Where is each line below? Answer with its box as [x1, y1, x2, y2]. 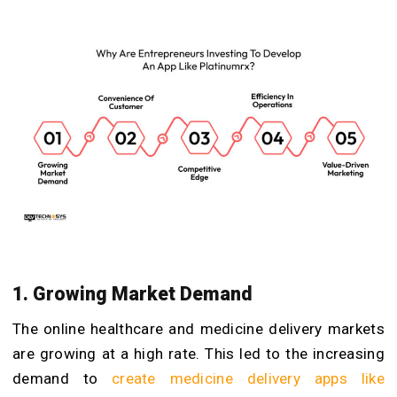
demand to [12, 370, 112, 388]
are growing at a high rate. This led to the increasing [12, 345, 385, 363]
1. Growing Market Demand [12, 282, 253, 305]
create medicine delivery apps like [111, 370, 385, 388]
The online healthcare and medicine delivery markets [12, 320, 385, 339]
